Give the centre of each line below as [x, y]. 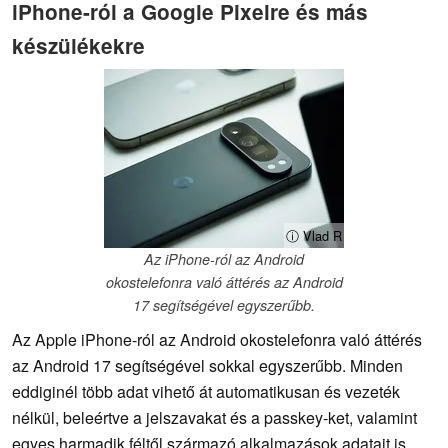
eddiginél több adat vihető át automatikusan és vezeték [206, 392]
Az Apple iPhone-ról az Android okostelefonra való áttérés [217, 340]
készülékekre [78, 45]
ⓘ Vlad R [314, 236]
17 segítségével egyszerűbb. [224, 305]
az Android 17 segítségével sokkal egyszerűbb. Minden [207, 366]
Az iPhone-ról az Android [224, 259]
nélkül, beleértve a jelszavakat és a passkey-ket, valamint [214, 418]
